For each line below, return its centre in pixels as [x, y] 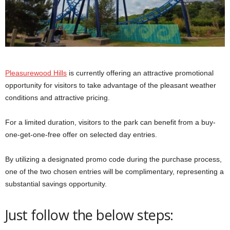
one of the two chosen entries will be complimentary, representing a [114, 171]
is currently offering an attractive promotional [140, 73]
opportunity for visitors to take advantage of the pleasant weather [111, 85]
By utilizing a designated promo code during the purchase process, [113, 159]
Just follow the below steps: [89, 215]
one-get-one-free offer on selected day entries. [81, 134]
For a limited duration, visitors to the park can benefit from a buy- [110, 122]
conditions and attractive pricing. [57, 97]
